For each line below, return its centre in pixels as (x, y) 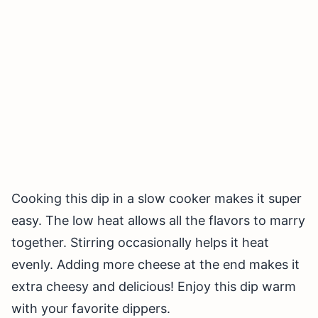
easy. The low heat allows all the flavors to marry (158, 221)
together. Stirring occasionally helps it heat (140, 243)
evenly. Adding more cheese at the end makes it (155, 265)
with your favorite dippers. (91, 309)
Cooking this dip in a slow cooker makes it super (157, 199)
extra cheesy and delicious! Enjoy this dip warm (154, 287)
